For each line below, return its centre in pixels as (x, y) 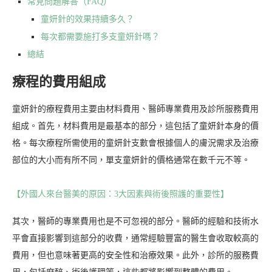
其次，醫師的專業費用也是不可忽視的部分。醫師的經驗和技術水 (135, 222)
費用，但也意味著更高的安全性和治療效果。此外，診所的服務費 (135, 256)
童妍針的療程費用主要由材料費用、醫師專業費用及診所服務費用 (135, 109)
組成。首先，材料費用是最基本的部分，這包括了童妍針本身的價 (135, 126)
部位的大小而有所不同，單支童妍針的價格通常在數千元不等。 (131, 160)
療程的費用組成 (59, 82)
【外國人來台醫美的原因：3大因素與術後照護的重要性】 (121, 194)
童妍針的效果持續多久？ (87, 19)
